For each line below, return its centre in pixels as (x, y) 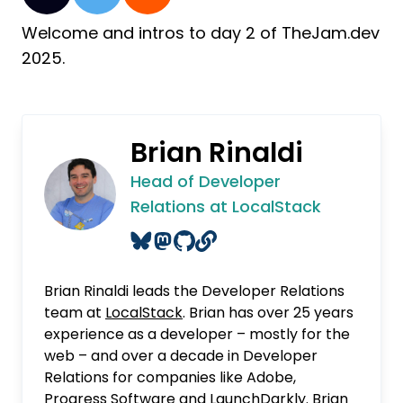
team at (75, 313)
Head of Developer (205, 181)
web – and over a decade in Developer (181, 356)
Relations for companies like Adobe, (170, 377)
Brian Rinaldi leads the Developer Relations (194, 291)
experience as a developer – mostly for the (197, 334)
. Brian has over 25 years (268, 313)
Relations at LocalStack (225, 206)
